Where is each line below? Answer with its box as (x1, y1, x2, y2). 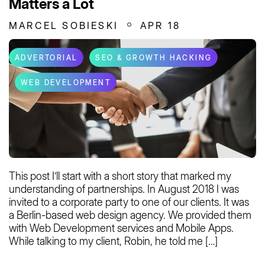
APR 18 (140, 20, 181, 32)
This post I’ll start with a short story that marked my (9, 169, 231, 182)
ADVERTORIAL (15, 53, 78, 63)
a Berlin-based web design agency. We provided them (9, 208, 251, 221)
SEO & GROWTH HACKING (95, 53, 212, 63)
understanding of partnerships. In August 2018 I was (9, 182, 239, 195)
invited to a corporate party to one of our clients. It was (9, 195, 249, 208)
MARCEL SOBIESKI (9, 20, 118, 32)
